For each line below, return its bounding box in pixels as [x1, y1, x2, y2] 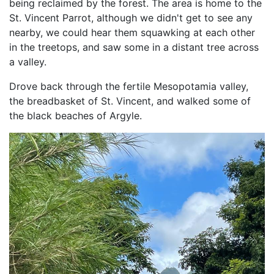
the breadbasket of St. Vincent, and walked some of [9, 95, 251, 107]
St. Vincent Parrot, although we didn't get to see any [9, 12, 253, 24]
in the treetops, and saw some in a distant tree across [9, 41, 259, 53]
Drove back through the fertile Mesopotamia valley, [9, 80, 248, 92]
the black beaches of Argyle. [9, 109, 142, 122]
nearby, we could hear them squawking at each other [9, 26, 255, 39]
